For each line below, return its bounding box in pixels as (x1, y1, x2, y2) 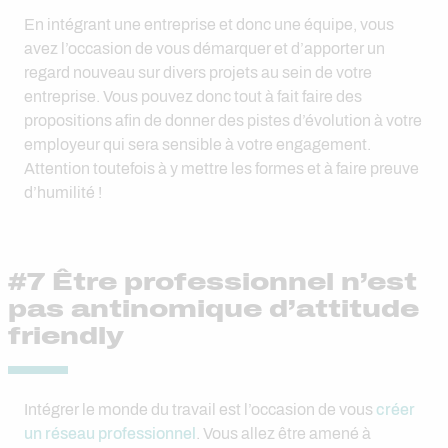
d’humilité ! (24, 184, 102, 201)
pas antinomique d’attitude (8, 296, 419, 322)
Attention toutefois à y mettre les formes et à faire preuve (24, 160, 419, 177)
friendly (8, 323, 124, 349)
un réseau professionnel (24, 425, 196, 442)
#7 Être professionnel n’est (8, 269, 417, 295)
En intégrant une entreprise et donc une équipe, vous (24, 16, 394, 33)
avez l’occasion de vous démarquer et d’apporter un (24, 40, 385, 57)
